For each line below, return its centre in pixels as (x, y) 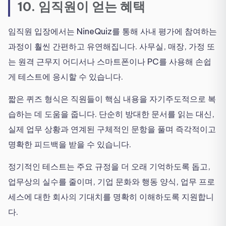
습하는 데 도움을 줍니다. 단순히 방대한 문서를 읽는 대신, (111, 114)
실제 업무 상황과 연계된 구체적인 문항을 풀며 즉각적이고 (112, 129)
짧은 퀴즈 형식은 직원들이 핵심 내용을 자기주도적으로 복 (112, 99)
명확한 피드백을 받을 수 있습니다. (70, 145)
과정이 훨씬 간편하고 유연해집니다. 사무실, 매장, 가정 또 (111, 47)
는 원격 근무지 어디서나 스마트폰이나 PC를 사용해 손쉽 (110, 62)
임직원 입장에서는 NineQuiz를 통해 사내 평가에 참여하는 (112, 32)
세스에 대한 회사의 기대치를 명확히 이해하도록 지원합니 (111, 197)
